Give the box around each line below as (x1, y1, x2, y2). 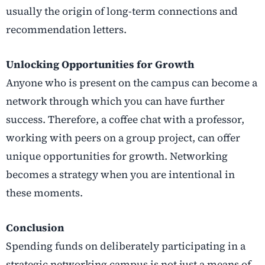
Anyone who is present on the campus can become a (6, 76, 257, 91)
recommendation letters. (6, 22, 127, 37)
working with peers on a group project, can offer (6, 131, 240, 146)
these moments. (6, 186, 83, 201)
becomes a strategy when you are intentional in (6, 167, 235, 182)
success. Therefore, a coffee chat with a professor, (6, 112, 244, 127)
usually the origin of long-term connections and (6, 4, 238, 19)
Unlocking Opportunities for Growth (6, 57, 195, 72)
